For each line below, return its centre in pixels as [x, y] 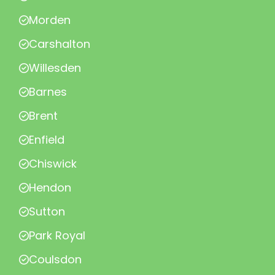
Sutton [47, 211]
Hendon [50, 188]
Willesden [55, 68]
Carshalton [60, 44]
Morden [50, 20]
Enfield [47, 140]
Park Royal [57, 235]
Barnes [48, 92]
